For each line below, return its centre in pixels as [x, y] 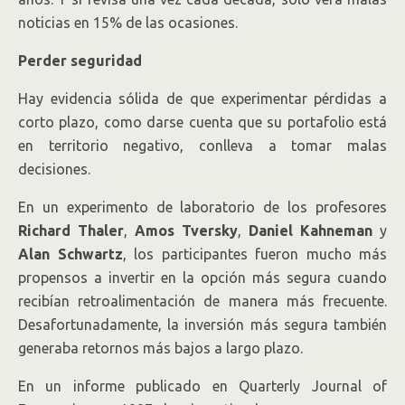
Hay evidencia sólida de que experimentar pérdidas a [202, 99]
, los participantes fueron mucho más [254, 254]
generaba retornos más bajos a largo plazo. [160, 348]
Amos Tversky [186, 231]
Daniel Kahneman [311, 231]
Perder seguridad [80, 61]
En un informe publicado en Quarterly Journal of [202, 386]
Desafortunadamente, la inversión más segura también [202, 325]
